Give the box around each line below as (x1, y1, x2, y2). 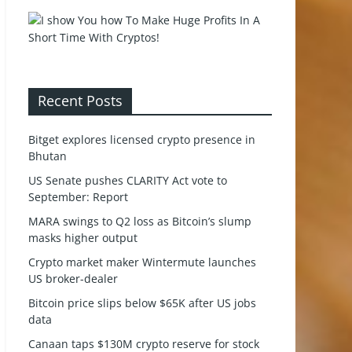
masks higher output (28, 230, 137, 245)
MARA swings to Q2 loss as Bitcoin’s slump (28, 214, 251, 229)
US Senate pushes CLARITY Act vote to (28, 173, 227, 188)
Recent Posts (38, 91, 123, 110)
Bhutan (28, 148, 67, 163)
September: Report (28, 189, 128, 204)
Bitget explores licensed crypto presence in (28, 132, 255, 147)
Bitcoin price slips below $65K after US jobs (28, 295, 256, 310)
